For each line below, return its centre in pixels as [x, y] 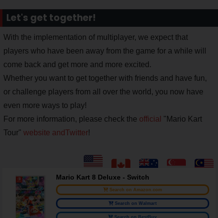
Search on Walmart [136, 204]
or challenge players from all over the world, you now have [103, 92]
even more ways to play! [45, 106]
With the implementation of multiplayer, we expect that [96, 37]
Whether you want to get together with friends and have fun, [105, 78]
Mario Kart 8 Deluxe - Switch [103, 177]
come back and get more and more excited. [77, 65]
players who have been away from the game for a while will [105, 51]
